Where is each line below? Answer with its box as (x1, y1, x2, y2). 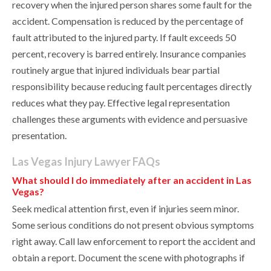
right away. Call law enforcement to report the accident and (12, 235, 255, 247)
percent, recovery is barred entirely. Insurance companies (12, 48, 246, 60)
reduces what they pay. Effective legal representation (12, 97, 230, 109)
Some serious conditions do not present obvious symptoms (12, 219, 254, 231)
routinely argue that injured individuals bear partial (12, 64, 220, 76)
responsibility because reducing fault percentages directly (12, 80, 252, 93)
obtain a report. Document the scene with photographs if (12, 252, 245, 264)
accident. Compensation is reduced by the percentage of (12, 15, 244, 27)
